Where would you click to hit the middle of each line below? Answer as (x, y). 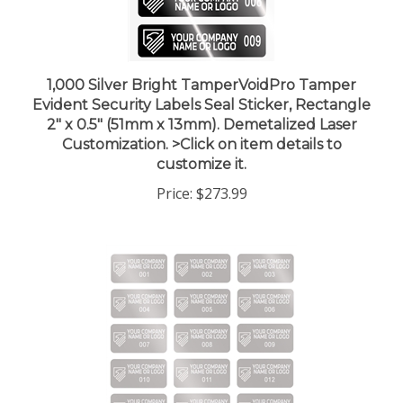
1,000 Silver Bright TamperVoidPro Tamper (201, 67)
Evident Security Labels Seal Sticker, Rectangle (201, 87)
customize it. (201, 147)
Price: (174, 176)
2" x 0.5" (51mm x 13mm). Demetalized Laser (201, 107)
